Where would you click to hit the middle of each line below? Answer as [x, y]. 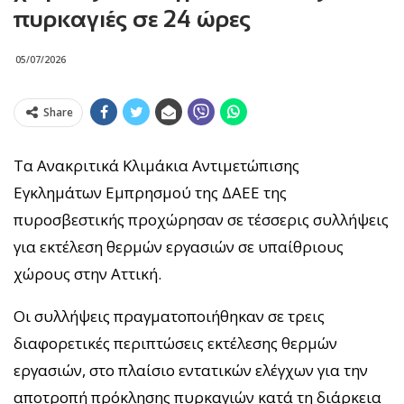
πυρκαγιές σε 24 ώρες [132, 18]
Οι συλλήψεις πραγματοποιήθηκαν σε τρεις [169, 316]
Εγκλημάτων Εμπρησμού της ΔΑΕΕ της [150, 192]
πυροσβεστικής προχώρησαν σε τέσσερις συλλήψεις [201, 219]
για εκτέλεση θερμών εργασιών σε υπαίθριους [179, 246]
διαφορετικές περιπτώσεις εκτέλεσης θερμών [175, 343]
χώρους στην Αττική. [87, 273]
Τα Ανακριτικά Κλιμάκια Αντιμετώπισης [156, 165]
